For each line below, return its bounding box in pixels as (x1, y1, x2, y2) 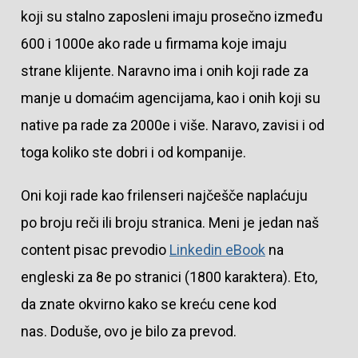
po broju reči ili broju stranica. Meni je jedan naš (20, 213, 319, 231)
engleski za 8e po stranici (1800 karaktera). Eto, (20, 268, 317, 285)
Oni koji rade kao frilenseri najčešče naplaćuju (20, 186, 308, 204)
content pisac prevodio (20, 241, 169, 258)
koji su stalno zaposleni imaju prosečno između (20, 8, 323, 26)
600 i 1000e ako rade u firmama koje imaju (20, 35, 287, 53)
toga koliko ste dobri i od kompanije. (20, 144, 246, 161)
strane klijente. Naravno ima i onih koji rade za (20, 62, 308, 80)
